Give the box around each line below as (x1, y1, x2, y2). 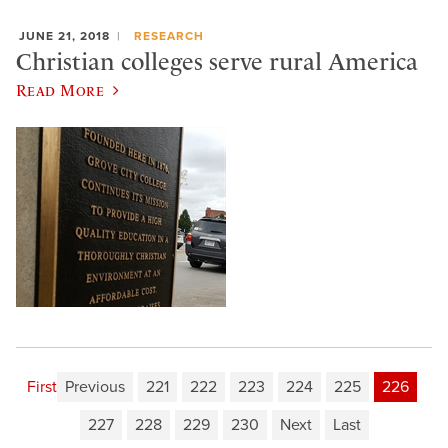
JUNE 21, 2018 (19, 29, 110, 44)
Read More (16, 81, 105, 100)
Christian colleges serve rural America (16, 47, 418, 76)
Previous (64, 377, 125, 398)
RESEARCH (133, 29, 204, 44)
